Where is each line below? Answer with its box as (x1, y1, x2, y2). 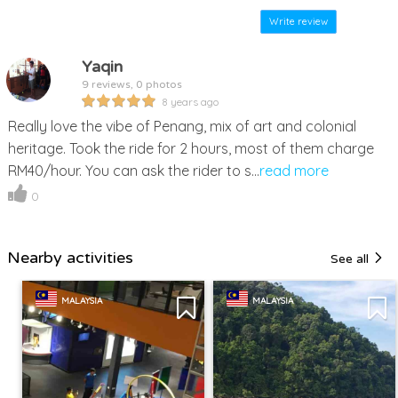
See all (330, 251, 372, 267)
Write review (268, 15, 328, 28)
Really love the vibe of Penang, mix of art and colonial (7, 117, 356, 136)
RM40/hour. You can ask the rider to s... (7, 162, 259, 180)
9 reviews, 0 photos (81, 78, 182, 92)
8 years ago (161, 95, 219, 109)
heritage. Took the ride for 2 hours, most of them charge (7, 139, 374, 158)
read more (259, 162, 329, 180)
